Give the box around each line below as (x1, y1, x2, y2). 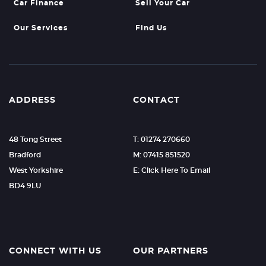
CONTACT (132, 96, 180, 104)
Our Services (14, 24, 68, 31)
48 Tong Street (9, 136, 62, 143)
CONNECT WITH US (9, 247, 102, 255)
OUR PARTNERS (132, 247, 208, 255)
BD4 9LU (9, 182, 41, 189)
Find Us (135, 24, 167, 31)
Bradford (9, 151, 41, 159)
